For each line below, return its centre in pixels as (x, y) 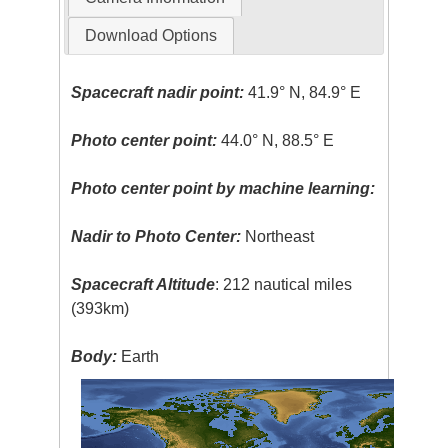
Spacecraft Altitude (143, 285)
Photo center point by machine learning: (223, 189)
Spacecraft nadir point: (158, 93)
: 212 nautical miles (284, 285)
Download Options (150, 36)
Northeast (278, 237)
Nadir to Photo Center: (156, 237)
